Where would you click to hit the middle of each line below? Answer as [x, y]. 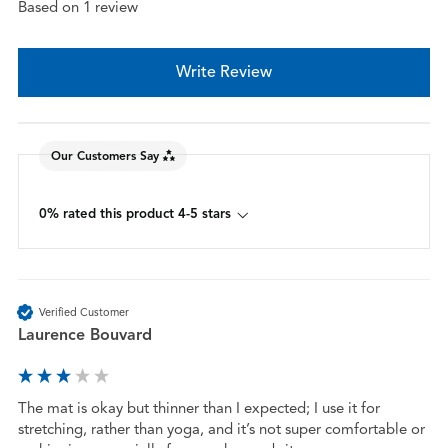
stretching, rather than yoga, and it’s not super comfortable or [221, 429]
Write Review [224, 72]
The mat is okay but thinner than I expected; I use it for [198, 408]
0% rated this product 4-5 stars [134, 214]
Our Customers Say [104, 155]
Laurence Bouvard [84, 335]
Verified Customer [83, 311]
